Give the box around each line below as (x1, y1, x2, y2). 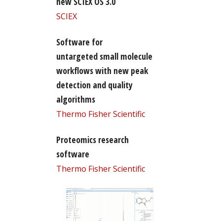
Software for (56, 36, 103, 48)
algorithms (56, 93, 95, 105)
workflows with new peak (56, 64, 148, 76)
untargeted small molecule (56, 50, 152, 62)
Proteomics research (56, 133, 129, 146)
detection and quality (56, 78, 133, 91)
